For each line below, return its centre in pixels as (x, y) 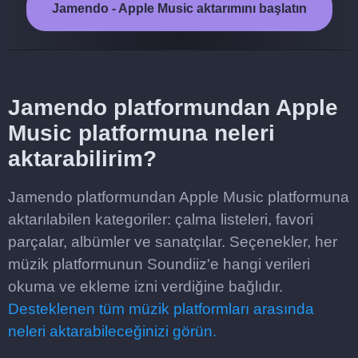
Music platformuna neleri (141, 133)
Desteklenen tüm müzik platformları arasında (161, 309)
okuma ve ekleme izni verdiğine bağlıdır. (145, 286)
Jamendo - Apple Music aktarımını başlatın (179, 8)
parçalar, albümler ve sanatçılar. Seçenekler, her (173, 242)
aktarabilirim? (82, 159)
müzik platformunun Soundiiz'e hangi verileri (159, 264)
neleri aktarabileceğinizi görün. (112, 331)
